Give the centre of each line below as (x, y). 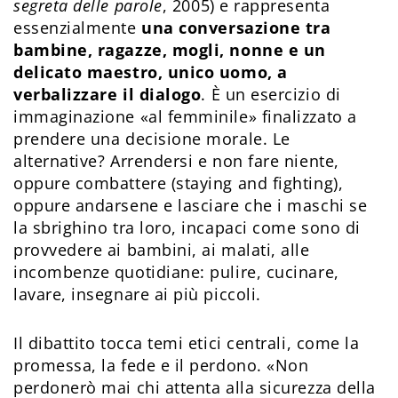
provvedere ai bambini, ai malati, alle (162, 250)
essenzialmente (78, 28)
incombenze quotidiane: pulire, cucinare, (176, 272)
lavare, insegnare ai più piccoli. (137, 295)
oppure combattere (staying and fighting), (179, 183)
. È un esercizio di (271, 95)
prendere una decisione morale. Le (152, 139)
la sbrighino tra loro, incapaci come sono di (187, 228)
